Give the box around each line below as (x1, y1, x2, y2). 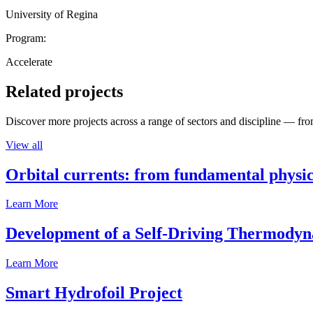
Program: (6, 31, 46, 44)
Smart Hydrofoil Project (6, 284, 182, 303)
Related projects (6, 82, 123, 101)
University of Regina (6, 8, 98, 20)
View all (6, 138, 43, 151)
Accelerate (6, 55, 52, 68)
